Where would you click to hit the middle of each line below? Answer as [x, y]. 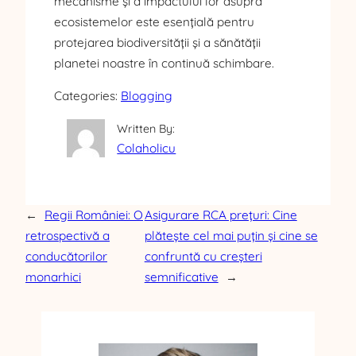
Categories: [87, 96]
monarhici [53, 277]
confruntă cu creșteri [203, 257]
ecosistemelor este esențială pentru [154, 22]
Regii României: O [94, 215]
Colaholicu [147, 149]
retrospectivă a [68, 236]
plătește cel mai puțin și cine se [231, 236]
